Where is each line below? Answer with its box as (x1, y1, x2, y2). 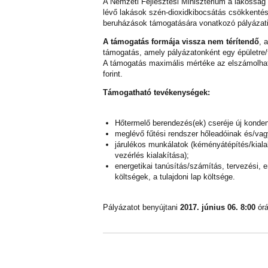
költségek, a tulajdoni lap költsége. (115, 172, 235, 181)
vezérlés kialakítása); (115, 151, 189, 160)
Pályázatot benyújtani (103, 203, 180, 212)
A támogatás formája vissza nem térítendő (103, 37, 259, 46)
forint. (103, 69, 123, 78)
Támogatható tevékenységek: (103, 88, 210, 97)
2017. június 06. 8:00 (180, 203, 255, 212)
